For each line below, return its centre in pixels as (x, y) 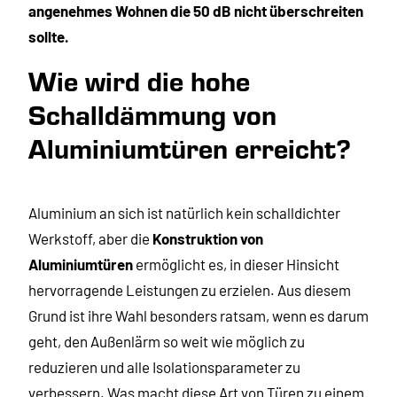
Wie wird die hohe (139, 80)
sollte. (49, 36)
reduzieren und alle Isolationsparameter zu (164, 366)
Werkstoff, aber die (90, 238)
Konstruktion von (208, 238)
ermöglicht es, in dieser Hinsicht (236, 264)
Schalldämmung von (152, 113)
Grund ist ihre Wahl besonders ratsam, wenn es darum (198, 315)
